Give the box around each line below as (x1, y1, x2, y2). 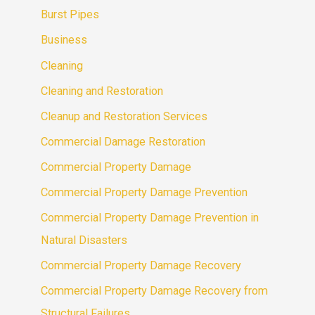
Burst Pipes (41, 8, 100, 22)
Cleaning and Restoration (41, 84, 164, 98)
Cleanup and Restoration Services (41, 109, 208, 123)
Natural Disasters (41, 233, 128, 247)
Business (41, 33, 88, 47)
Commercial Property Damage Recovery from (41, 284, 269, 298)
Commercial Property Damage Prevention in (41, 211, 259, 225)
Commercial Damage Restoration (41, 134, 206, 148)
